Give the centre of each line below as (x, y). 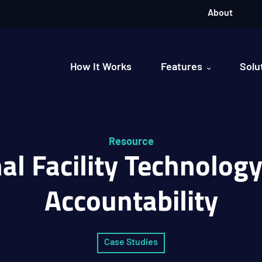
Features (182, 68)
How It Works (101, 68)
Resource (131, 142)
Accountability (131, 204)
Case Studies (131, 243)
